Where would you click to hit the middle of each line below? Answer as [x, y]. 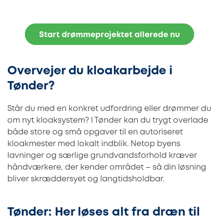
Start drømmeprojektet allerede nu [109, 35]
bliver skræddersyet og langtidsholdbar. [86, 179]
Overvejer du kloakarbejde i [90, 71]
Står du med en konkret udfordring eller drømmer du [109, 109]
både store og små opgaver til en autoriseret [95, 132]
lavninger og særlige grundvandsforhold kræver [102, 156]
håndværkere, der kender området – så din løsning [107, 168]
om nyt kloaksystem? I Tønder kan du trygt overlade [108, 121]
